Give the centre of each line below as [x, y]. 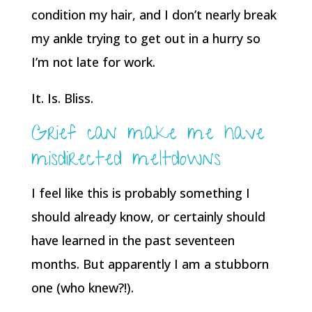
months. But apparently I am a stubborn [150, 264]
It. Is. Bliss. [62, 98]
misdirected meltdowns [126, 161]
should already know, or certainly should [148, 217]
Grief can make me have [148, 135]
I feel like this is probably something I [140, 193]
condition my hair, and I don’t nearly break [154, 15]
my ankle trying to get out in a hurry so [146, 38]
